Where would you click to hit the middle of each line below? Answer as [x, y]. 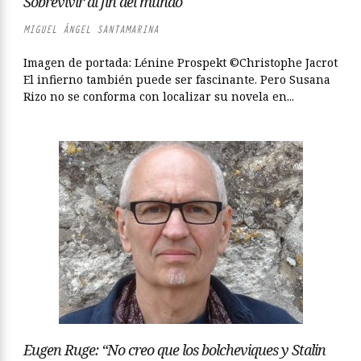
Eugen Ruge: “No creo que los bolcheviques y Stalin [174, 350]
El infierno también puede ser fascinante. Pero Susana [177, 79]
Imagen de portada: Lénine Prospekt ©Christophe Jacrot [180, 62]
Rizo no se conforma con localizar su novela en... [159, 96]
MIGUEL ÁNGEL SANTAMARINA [91, 29]
